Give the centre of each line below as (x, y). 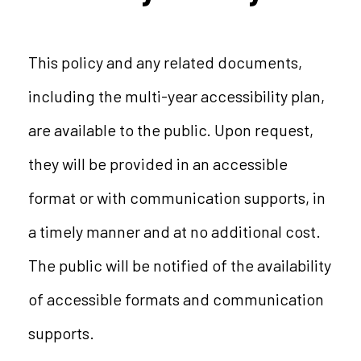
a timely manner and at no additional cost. (174, 231)
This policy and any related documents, (165, 62)
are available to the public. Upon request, (170, 130)
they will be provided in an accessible (158, 164)
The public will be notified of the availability (179, 265)
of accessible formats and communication (176, 299)
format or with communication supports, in (176, 197)
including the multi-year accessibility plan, (176, 96)
